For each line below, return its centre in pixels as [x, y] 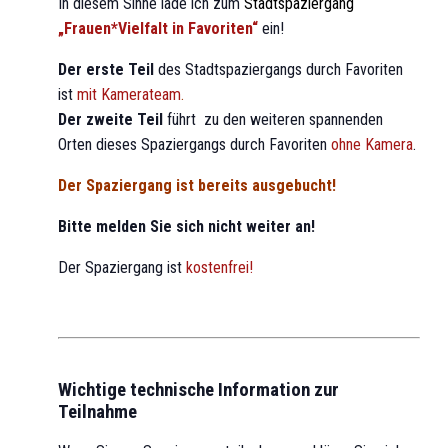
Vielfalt [143, 28]
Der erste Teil [106, 69]
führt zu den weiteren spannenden [273, 119]
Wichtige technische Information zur [198, 390]
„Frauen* [88, 28]
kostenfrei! [219, 267]
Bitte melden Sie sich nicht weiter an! [186, 226]
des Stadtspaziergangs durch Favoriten [278, 69]
